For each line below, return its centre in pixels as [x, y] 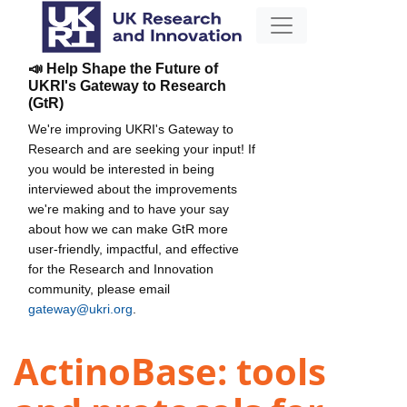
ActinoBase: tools [170, 372]
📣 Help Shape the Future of [123, 68]
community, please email [99, 288]
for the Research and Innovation [121, 268]
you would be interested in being [121, 169]
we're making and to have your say [129, 208]
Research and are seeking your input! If [142, 149]
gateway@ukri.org [80, 308]
